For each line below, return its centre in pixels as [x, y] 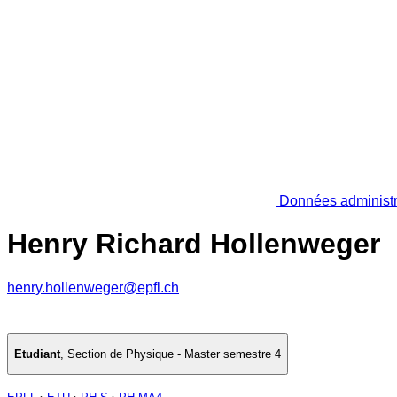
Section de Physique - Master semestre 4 [174, 354]
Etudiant [37, 354]
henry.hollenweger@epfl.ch [93, 287]
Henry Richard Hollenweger [194, 244]
